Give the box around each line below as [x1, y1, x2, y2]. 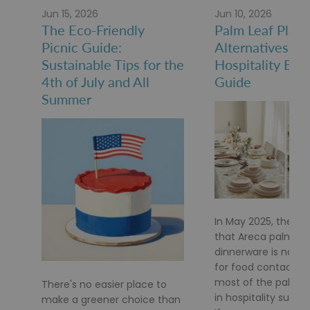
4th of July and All [42, 73, 149, 91]
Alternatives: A [214, 39, 304, 56]
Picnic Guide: [42, 39, 122, 56]
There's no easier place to [42, 277, 167, 291]
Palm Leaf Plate [214, 21, 308, 39]
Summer [42, 91, 91, 108]
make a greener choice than [42, 292, 181, 307]
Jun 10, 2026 [214, 7, 272, 21]
